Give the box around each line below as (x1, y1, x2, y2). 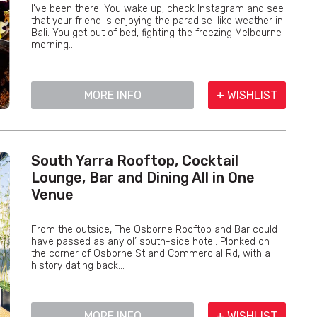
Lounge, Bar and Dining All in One (31, 169, 255, 186)
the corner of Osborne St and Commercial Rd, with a (31, 248, 270, 260)
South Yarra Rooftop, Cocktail (31, 152, 238, 169)
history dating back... (31, 260, 125, 272)
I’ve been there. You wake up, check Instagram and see (31, 3, 284, 15)
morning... (31, 39, 75, 51)
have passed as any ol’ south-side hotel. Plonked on (31, 236, 270, 248)
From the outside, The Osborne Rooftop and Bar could (31, 224, 277, 236)
